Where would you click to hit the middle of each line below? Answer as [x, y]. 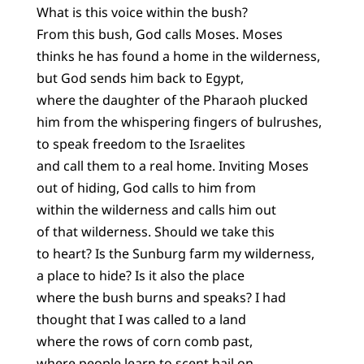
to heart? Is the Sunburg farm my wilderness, [175, 254]
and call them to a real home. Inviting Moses [172, 166]
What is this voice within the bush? [142, 13]
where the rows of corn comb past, [144, 342]
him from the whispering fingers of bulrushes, [179, 122]
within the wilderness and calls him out [156, 210]
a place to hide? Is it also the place [140, 276]
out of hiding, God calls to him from [146, 188]
